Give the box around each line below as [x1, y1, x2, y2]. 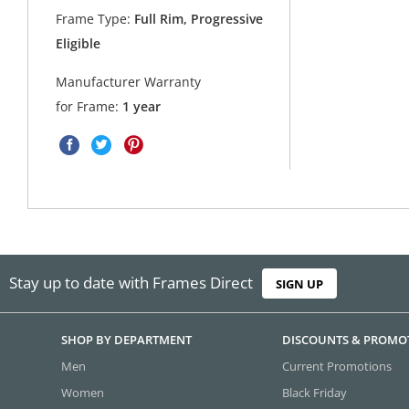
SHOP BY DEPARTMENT [61, 331, 193, 349]
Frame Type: [56, 10, 131, 28]
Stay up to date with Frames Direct [9, 271, 253, 293]
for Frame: [56, 98, 123, 116]
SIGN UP [276, 275, 324, 292]
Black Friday [282, 384, 348, 402]
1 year [122, 98, 162, 116]
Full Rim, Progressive [131, 10, 264, 28]
